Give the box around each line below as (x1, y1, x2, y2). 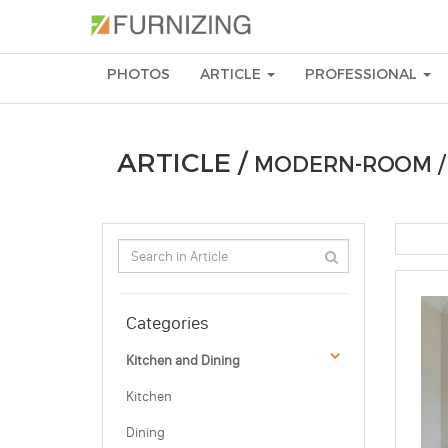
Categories (126, 312, 209, 334)
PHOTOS (107, 65, 170, 84)
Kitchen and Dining (126, 352, 240, 369)
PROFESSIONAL (305, 65, 421, 84)
